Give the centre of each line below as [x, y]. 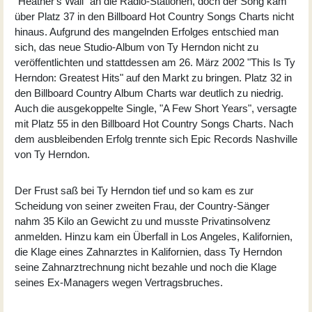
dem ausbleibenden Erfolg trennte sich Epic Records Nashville [156, 139]
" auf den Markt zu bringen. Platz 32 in [206, 77]
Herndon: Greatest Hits [67, 77]
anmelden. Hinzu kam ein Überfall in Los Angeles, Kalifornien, [154, 236]
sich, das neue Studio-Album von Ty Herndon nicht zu [136, 47]
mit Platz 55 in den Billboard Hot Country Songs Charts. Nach [154, 123]
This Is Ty [273, 62]
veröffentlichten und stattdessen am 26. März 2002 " [133, 62]
